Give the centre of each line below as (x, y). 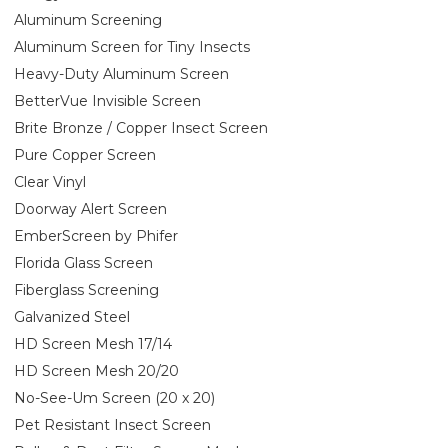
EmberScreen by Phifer (96, 235)
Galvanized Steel (72, 316)
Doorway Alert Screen (90, 208)
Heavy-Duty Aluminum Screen (121, 73)
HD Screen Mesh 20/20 (96, 370)
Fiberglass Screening (86, 289)
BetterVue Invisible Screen (107, 100)
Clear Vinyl (50, 181)
